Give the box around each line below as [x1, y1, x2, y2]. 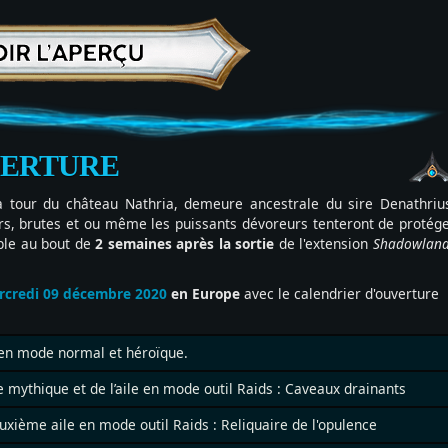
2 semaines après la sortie [95, 234, 275, 254]
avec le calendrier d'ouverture [240, 284, 439, 304]
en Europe [167, 284, 240, 304]
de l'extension [274, 234, 374, 254]
